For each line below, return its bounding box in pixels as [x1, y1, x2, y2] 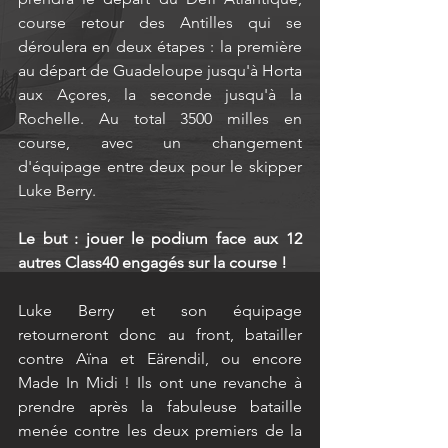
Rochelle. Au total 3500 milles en [18, 109, 302, 128]
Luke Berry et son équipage [18, 301, 302, 320]
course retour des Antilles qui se [18, 13, 302, 32]
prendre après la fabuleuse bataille [18, 397, 302, 416]
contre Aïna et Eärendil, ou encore [18, 349, 302, 368]
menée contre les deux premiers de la [18, 421, 302, 440]
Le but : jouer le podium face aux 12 [18, 229, 302, 248]
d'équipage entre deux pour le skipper [18, 157, 302, 176]
